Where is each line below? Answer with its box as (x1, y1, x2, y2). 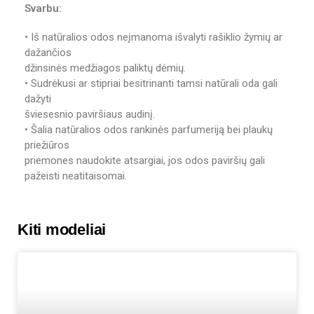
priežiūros (25, 139, 69, 152)
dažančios (25, 46, 71, 60)
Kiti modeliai (18, 221, 107, 239)
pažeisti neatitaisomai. (25, 170, 127, 183)
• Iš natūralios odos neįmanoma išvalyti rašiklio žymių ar (25, 31, 282, 44)
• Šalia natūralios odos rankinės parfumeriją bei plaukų (25, 123, 273, 137)
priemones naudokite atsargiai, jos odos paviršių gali (25, 154, 265, 168)
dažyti (25, 93, 51, 106)
